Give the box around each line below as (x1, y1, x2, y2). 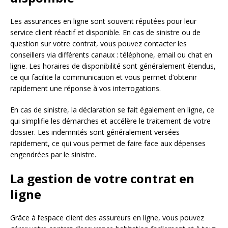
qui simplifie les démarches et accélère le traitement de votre (10, 116, 211, 126)
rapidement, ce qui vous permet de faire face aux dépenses (10, 138, 206, 148)
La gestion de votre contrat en (10, 169, 194, 187)
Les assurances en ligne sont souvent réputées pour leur (10, 16, 196, 26)
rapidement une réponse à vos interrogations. (10, 83, 161, 93)
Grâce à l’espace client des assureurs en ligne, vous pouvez (10, 212, 204, 222)
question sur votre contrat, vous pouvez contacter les (10, 38, 187, 48)
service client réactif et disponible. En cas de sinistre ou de (10, 27, 201, 37)
